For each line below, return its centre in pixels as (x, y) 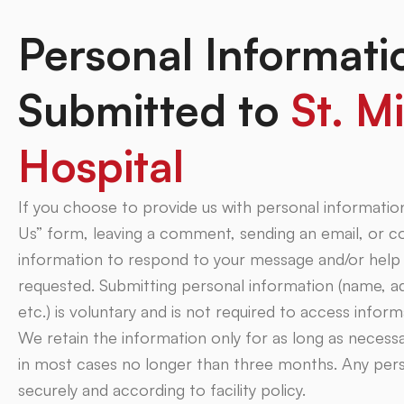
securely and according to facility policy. (162, 390)
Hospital (101, 166)
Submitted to (155, 110)
